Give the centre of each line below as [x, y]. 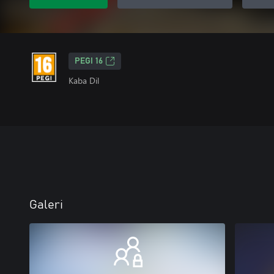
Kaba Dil [84, 80]
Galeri [46, 205]
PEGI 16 [89, 61]
